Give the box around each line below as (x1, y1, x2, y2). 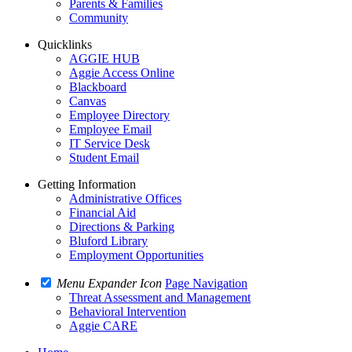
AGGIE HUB (69, 52, 140, 65)
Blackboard (69, 80, 126, 93)
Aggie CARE (69, 319, 137, 332)
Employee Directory (69, 108, 170, 122)
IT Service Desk (69, 137, 150, 150)
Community (69, 11, 128, 24)
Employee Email (69, 123, 152, 136)
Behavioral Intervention (69, 305, 186, 318)
